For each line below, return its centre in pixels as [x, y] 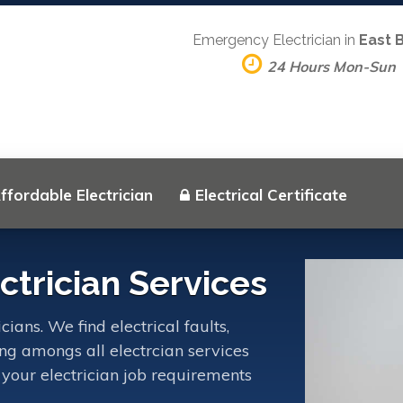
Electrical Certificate [271, 195]
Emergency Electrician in [276, 40]
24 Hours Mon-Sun [331, 67]
